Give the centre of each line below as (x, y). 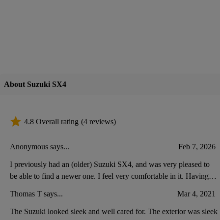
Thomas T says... (36, 193)
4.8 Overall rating (51, 121)
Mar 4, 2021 (196, 193)
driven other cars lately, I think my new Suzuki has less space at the (114, 188)
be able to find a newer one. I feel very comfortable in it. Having (109, 176)
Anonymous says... (40, 146)
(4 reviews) (98, 121)
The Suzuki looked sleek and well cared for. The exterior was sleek (114, 211)
